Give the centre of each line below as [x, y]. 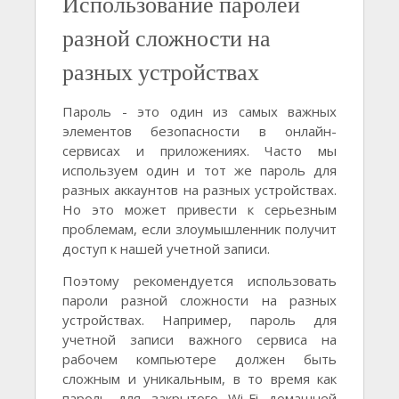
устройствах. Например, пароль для [199, 320]
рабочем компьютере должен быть [199, 359]
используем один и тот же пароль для [199, 171]
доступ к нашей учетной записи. [166, 249]
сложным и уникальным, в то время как [199, 379]
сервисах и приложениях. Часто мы [199, 151]
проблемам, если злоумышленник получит [199, 229]
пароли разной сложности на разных [199, 301]
